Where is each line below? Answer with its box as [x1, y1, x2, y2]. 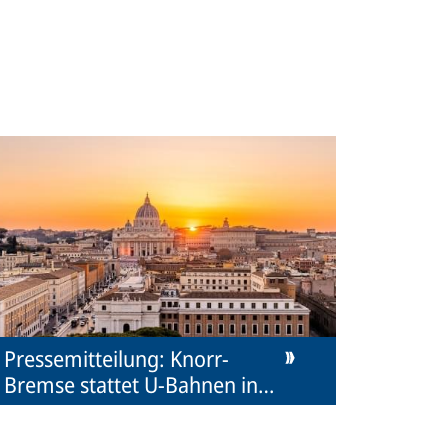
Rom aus [4, 394, 85, 425]
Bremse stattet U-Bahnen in [4, 368, 259, 399]
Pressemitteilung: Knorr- [4, 342, 230, 373]
